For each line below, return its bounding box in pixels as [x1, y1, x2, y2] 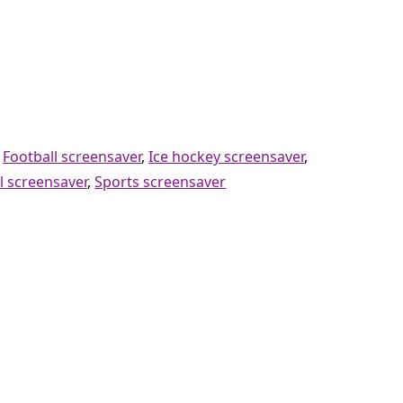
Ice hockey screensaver [148, 146, 305, 166]
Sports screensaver [94, 171, 227, 192]
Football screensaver [3, 146, 142, 166]
